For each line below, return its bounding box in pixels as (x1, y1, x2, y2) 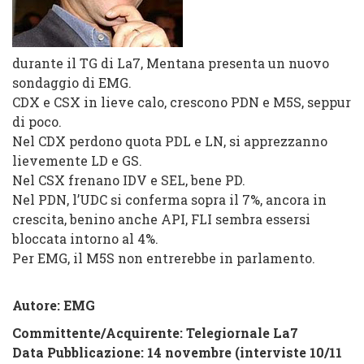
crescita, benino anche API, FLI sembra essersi (12, 210, 310, 227)
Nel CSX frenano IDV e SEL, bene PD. (12, 171, 245, 188)
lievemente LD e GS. (12, 152, 142, 169)
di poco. (12, 113, 62, 130)
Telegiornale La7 (183, 324, 298, 341)
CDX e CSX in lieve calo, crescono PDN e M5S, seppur (12, 93, 351, 110)
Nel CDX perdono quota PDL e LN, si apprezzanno (12, 132, 327, 149)
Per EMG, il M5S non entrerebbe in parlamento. (12, 249, 315, 266)
